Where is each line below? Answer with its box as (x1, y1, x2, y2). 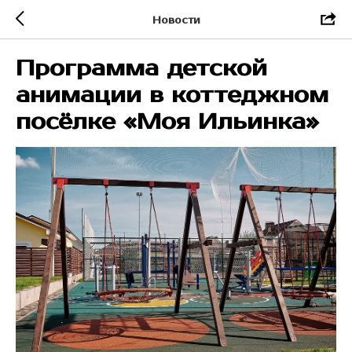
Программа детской (16, 55, 267, 82)
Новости (152, 14, 200, 27)
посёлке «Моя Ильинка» (16, 108, 319, 135)
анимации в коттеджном (16, 82, 328, 108)
